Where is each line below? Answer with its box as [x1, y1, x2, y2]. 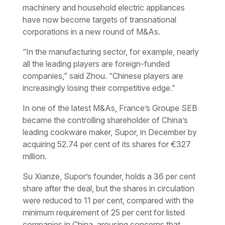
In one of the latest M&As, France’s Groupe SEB [22, 102, 197, 113]
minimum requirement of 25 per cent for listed [22, 207, 185, 217]
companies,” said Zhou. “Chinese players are [22, 70, 183, 81]
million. [22, 151, 47, 161]
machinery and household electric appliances [22, 2, 185, 13]
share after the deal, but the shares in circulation [22, 183, 194, 193]
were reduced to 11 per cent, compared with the [22, 195, 194, 205]
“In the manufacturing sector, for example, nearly [22, 46, 199, 57]
